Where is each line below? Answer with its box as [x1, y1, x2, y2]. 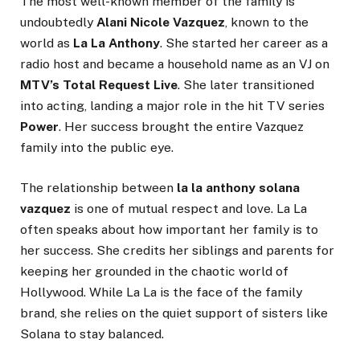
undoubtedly [20, 14, 96, 30]
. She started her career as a [160, 35, 328, 51]
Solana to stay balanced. [20, 326, 164, 342]
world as [20, 35, 73, 51]
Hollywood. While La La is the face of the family [20, 284, 302, 301]
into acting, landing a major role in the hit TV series [20, 97, 325, 113]
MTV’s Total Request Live [20, 76, 178, 92]
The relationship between [20, 180, 177, 196]
